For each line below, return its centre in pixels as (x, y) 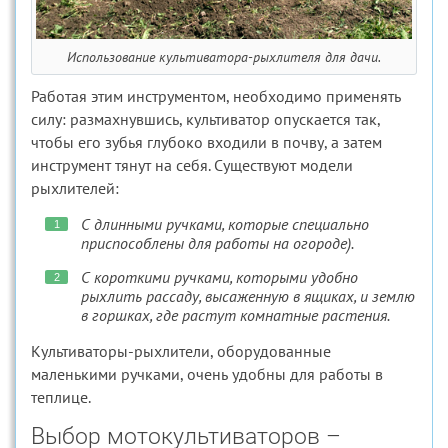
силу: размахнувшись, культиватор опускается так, (205, 119)
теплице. (61, 397)
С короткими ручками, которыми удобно (220, 277)
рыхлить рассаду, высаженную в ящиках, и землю (248, 296)
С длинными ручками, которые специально (225, 224)
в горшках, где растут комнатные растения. (236, 315)
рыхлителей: (75, 188)
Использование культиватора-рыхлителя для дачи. (224, 56)
